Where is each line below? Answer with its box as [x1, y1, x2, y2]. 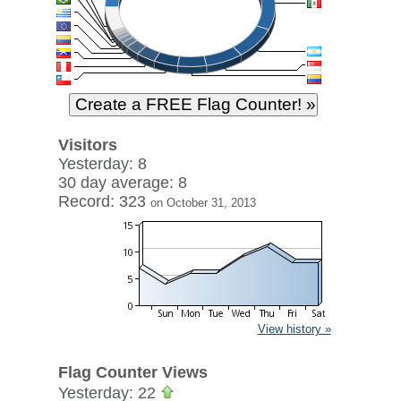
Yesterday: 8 [57, 155, 147, 173]
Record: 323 [57, 192, 150, 210]
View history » [257, 322, 331, 336]
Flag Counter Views [57, 363, 208, 381]
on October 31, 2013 [149, 196, 256, 209]
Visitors [57, 136, 117, 154]
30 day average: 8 [57, 174, 187, 192]
